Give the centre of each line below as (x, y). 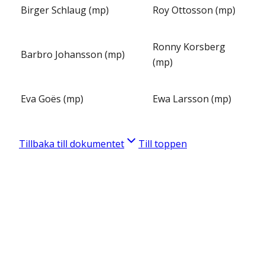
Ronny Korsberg (189, 47)
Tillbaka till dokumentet (72, 144)
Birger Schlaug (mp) (65, 10)
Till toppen (163, 144)
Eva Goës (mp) (52, 99)
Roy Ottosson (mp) (194, 10)
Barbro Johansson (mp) (73, 55)
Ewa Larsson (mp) (192, 99)
